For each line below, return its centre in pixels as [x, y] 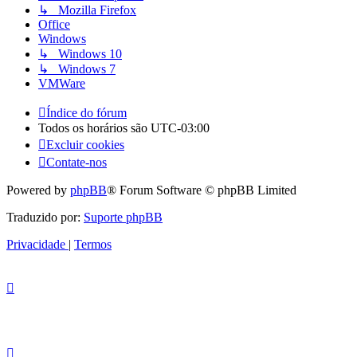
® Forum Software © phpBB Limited [202, 190]
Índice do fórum [86, 113]
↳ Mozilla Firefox [87, 10]
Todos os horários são [94, 128]
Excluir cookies [85, 145]
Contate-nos [76, 163]
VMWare [62, 84]
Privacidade [36, 245]
